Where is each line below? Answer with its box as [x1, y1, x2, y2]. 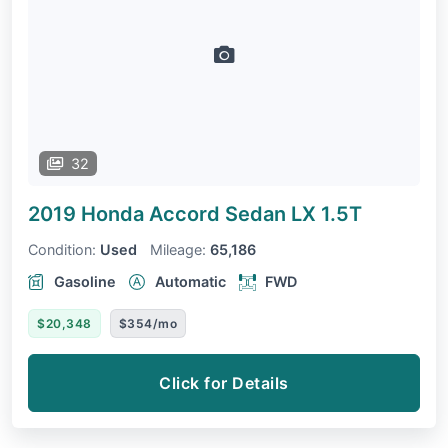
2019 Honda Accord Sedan [28, 201, 291, 226]
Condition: [28, 240, 96, 258]
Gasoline [54, 272, 116, 290]
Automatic [155, 272, 226, 290]
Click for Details [159, 372, 289, 393]
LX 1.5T [291, 201, 362, 226]
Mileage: [150, 240, 206, 258]
